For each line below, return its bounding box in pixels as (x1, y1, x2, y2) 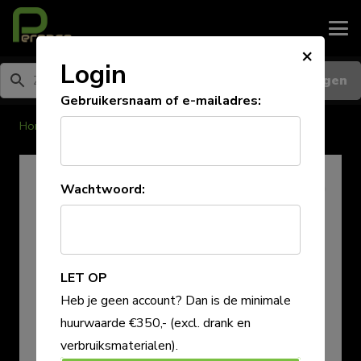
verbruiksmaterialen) (60, 336, 176, 355)
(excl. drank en (169, 313, 251, 332)
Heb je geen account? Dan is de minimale (60, 291, 291, 309)
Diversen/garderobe (67, 118, 170, 134)
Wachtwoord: (60, 180, 145, 198)
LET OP (60, 268, 107, 287)
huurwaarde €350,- (60, 313, 170, 332)
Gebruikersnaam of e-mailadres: (60, 91, 261, 110)
